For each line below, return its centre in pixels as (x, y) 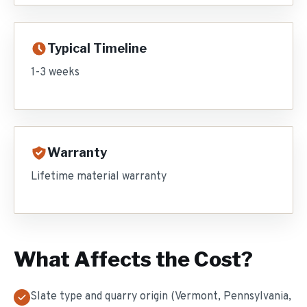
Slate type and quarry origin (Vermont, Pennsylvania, (161, 297)
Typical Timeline (97, 48)
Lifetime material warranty (99, 177)
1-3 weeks (55, 73)
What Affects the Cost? (133, 259)
